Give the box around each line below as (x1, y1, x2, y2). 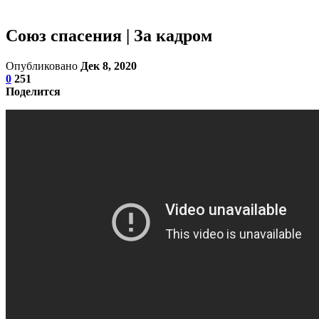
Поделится (6, 85, 61, 98)
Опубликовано (6, 59, 80, 72)
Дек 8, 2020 (80, 59, 137, 72)
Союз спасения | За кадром (6, 26, 212, 45)
